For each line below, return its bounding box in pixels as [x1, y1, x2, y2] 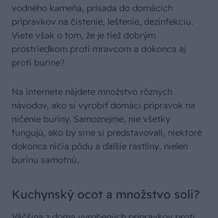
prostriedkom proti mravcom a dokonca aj [12, 43, 186, 54]
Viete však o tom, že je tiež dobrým [12, 29, 156, 41]
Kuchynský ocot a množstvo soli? [12, 186, 200, 201]
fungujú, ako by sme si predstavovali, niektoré [12, 127, 202, 138]
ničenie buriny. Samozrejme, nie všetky [12, 113, 170, 125]
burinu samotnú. [12, 154, 79, 165]
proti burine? [12, 56, 65, 68]
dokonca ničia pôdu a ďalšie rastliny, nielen [12, 140, 188, 152]
